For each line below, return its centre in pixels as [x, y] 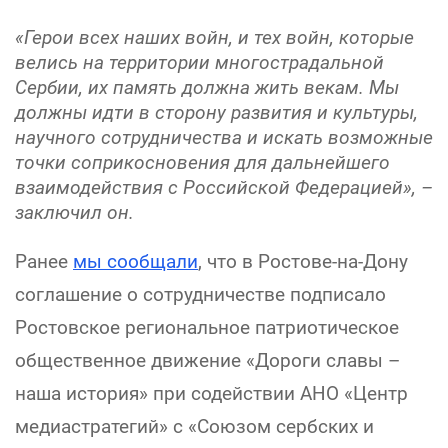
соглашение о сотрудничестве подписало [200, 294]
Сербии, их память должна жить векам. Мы [207, 87]
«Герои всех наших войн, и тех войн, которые [214, 37]
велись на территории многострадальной [199, 62]
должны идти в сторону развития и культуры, [216, 112]
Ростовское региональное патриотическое [207, 327]
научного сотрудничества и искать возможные [224, 137]
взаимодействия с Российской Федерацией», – [224, 187]
